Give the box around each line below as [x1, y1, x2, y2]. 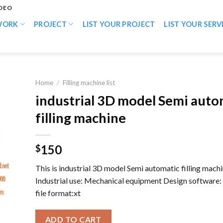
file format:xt [35, 188, 81, 198]
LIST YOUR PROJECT [82, 20, 155, 28]
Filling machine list [62, 79, 115, 87]
